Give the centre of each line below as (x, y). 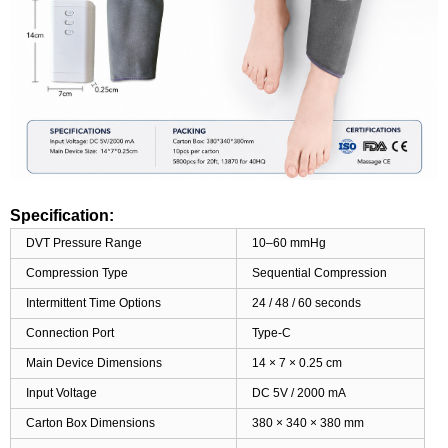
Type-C (271, 332)
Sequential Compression (319, 272)
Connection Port (70, 332)
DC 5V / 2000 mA (299, 392)
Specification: (62, 215)
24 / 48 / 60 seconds (306, 302)
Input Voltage (61, 392)
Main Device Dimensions (94, 362)
